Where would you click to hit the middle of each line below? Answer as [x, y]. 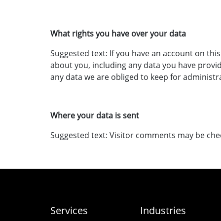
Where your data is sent [95, 115]
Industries [163, 210]
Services [69, 210]
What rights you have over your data [118, 34]
